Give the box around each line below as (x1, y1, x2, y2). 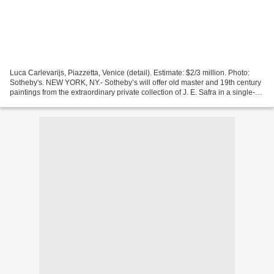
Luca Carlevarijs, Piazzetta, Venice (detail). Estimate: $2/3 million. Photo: (10, 68, 250, 78)
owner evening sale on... (10, 98, 91, 107)
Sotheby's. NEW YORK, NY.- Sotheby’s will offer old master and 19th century (10, 78, 261, 87)
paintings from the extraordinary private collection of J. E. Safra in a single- (10, 88, 255, 97)
